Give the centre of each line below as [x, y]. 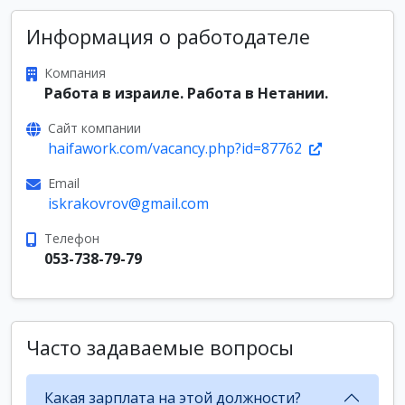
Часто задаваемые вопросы [160, 348]
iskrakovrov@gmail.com [128, 203]
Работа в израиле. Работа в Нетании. [186, 93]
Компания [75, 73]
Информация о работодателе [168, 37]
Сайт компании [94, 128]
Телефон [72, 238]
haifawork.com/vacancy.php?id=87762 [177, 148]
